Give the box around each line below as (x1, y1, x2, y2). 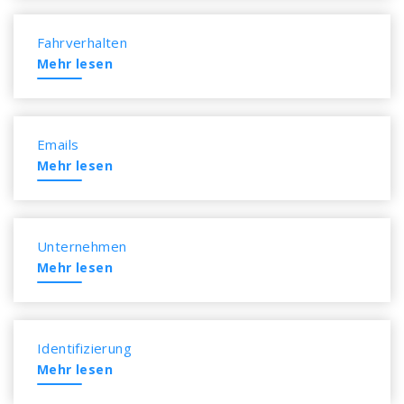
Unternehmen (37, 237, 127, 255)
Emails (37, 135, 79, 153)
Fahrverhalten (37, 33, 128, 51)
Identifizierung (37, 339, 132, 357)
